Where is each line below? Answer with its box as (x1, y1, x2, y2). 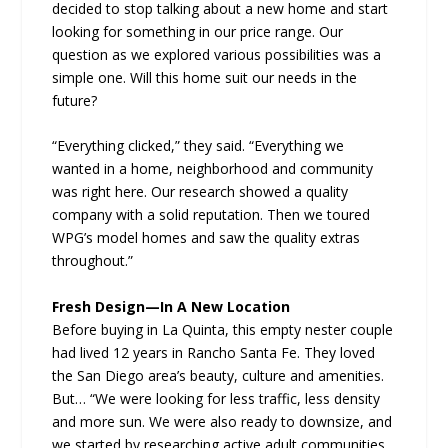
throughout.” (52, 251, 134, 271)
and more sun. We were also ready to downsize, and (52, 411, 393, 431)
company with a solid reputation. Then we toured (52, 205, 371, 225)
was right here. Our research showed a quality (52, 182, 349, 202)
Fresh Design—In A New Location (52, 296, 291, 316)
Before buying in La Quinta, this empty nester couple (52, 319, 394, 339)
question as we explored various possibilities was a (52, 44, 382, 64)
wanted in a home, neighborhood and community (52, 159, 374, 179)
